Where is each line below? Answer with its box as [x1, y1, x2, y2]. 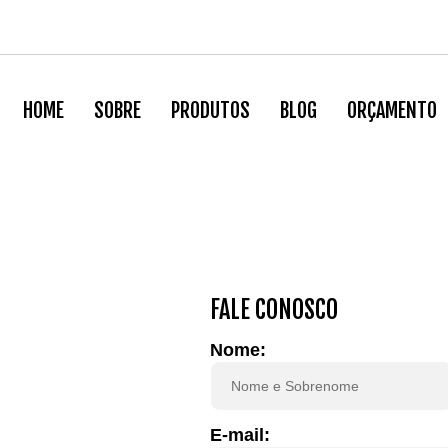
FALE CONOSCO [209, 295, 338, 326]
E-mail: [209, 425, 270, 446]
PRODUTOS [170, 97, 250, 123]
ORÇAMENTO [346, 97, 437, 123]
